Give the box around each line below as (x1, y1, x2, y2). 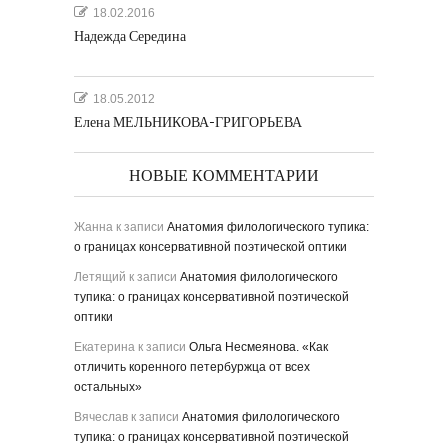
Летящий (74, 270, 126, 284)
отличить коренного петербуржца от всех (74, 360, 310, 374)
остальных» (74, 380, 142, 394)
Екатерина (74, 340, 135, 354)
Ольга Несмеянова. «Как (189, 340, 328, 354)
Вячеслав (74, 410, 128, 424)
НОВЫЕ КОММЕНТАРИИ (129, 167, 319, 186)
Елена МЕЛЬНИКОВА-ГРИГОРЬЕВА (74, 114, 302, 131)
